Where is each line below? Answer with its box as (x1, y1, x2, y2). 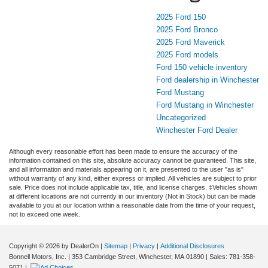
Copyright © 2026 (9, 242, 62, 250)
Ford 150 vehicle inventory (156, 63, 248, 72)
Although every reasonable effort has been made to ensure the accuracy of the (9, 148, 237, 156)
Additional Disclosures (160, 242, 224, 250)
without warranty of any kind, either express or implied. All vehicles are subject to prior (9, 175, 257, 182)
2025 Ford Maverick (156, 38, 225, 47)
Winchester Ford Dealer (156, 126, 237, 135)
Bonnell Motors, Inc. (9, 253, 66, 261)
